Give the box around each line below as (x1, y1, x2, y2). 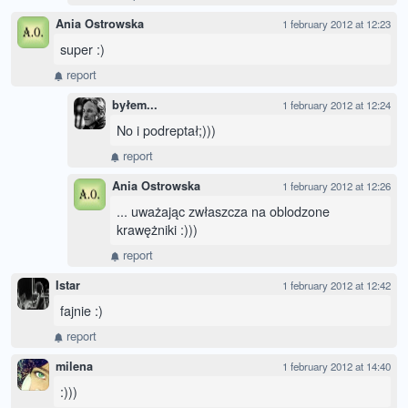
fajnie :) (60, 301, 103, 321)
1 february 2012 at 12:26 (282, 178, 391, 194)
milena (56, 358, 93, 375)
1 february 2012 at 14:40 (282, 359, 391, 374)
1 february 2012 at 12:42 (282, 278, 391, 293)
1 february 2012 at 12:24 (282, 97, 391, 113)
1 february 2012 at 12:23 (282, 16, 391, 32)
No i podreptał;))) (117, 120, 216, 140)
